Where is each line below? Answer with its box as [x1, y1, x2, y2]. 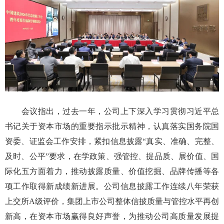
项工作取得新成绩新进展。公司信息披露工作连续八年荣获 [5, 181, 219, 190]
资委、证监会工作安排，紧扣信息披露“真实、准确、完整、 [5, 136, 219, 145]
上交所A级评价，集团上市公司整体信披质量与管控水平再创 [5, 196, 219, 205]
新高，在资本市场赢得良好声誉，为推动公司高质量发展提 [5, 211, 219, 220]
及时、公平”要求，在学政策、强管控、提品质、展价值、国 [5, 151, 219, 160]
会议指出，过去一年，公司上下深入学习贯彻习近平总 [5, 106, 219, 115]
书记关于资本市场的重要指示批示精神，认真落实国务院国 [5, 121, 219, 130]
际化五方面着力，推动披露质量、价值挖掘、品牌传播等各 [5, 166, 219, 175]
